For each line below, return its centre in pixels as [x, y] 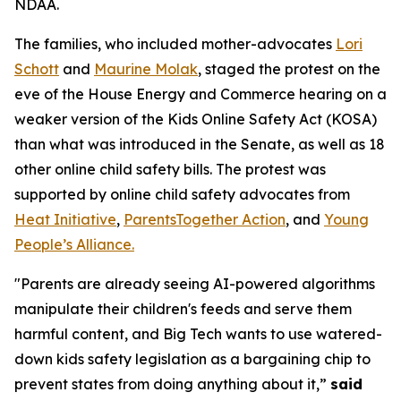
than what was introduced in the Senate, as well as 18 [200, 144]
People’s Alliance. [74, 244]
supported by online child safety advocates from [182, 194]
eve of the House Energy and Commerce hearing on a [200, 94]
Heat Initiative [65, 219]
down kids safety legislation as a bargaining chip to [192, 359]
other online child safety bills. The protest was [170, 169]
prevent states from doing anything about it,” [172, 384]
